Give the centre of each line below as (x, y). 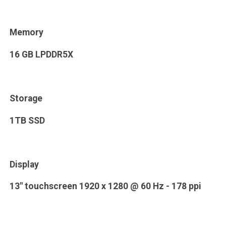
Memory (26, 33)
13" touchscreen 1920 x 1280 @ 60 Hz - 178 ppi (105, 186)
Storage (26, 99)
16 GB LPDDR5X (41, 54)
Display (24, 164)
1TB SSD (27, 120)
